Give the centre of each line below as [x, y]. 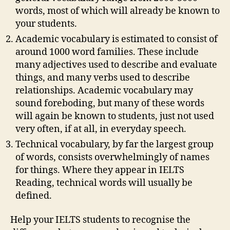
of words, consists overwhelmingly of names [112, 157]
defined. [34, 196]
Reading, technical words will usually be [104, 183]
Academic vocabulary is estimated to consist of [117, 39]
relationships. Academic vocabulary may [104, 90]
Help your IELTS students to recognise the [100, 220]
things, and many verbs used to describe [103, 78]
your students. [46, 24]
